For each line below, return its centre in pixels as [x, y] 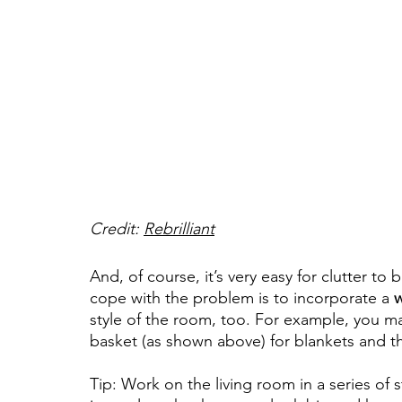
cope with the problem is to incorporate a [242, 298]
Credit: [117, 229]
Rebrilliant [179, 229]
